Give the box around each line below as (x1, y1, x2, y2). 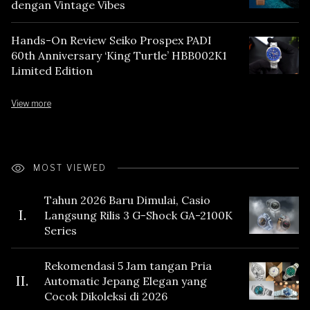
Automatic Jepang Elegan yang (44, 273, 207, 288)
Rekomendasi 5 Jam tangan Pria (44, 258, 212, 273)
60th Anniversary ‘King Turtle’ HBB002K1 (11, 48, 227, 62)
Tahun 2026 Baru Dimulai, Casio (44, 192, 210, 207)
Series (44, 223, 77, 237)
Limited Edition (11, 63, 93, 77)
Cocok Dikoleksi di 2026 (44, 289, 167, 303)
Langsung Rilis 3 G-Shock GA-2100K (44, 208, 233, 222)
